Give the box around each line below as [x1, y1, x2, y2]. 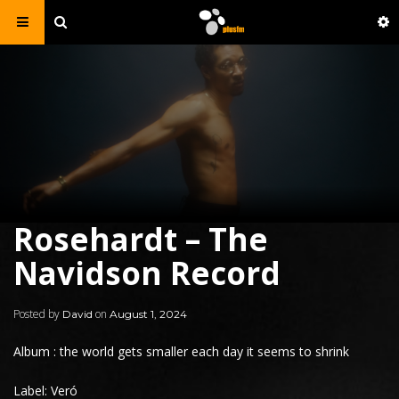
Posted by [13, 306, 62, 322]
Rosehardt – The [13, 218, 268, 260]
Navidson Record [13, 252, 281, 294]
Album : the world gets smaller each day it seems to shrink [13, 343, 349, 360]
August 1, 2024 [110, 307, 187, 321]
